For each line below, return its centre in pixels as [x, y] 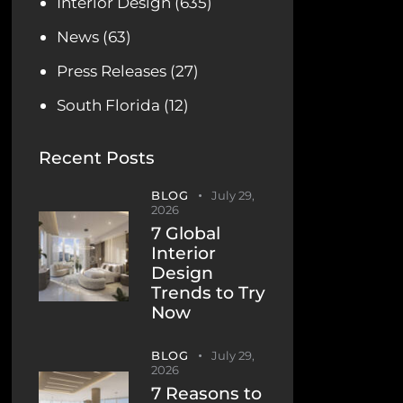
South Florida [109, 106]
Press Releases [112, 72]
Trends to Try [208, 293]
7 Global [185, 234]
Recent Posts [96, 158]
